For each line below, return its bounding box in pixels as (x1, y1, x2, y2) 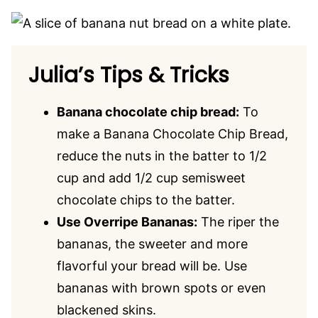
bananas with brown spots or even (57, 280, 266, 295)
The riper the (197, 214, 279, 229)
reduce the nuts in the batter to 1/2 (57, 148, 267, 163)
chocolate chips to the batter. (57, 192, 235, 207)
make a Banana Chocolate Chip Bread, (57, 126, 288, 141)
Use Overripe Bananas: (57, 214, 197, 229)
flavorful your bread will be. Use (57, 258, 247, 273)
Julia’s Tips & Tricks (28, 60, 229, 90)
